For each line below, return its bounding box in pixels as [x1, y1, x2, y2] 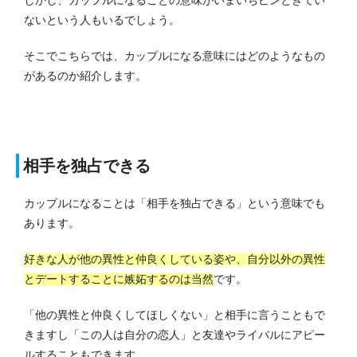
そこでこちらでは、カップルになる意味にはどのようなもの [24, 49, 325, 63]
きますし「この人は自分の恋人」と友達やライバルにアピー [24, 328, 325, 342]
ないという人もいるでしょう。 [24, 14, 180, 27]
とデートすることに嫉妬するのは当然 [24, 273, 214, 286]
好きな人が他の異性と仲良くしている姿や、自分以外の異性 [24, 253, 325, 266]
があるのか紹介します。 [24, 69, 147, 83]
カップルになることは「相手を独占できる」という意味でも [24, 197, 325, 210]
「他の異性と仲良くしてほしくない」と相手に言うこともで [24, 308, 325, 322]
